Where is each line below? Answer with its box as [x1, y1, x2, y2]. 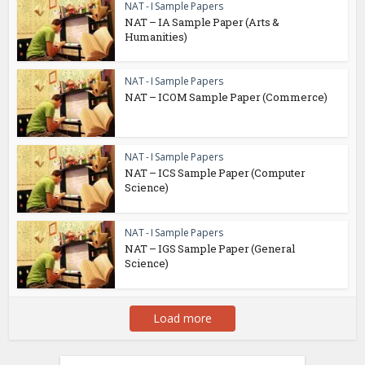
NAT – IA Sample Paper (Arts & [125, 14, 280, 29]
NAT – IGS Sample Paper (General [125, 240, 296, 256]
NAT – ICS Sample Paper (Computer [125, 165, 306, 180]
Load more [153, 310, 212, 326]
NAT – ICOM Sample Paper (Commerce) [125, 90, 328, 105]
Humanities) [125, 29, 188, 44]
